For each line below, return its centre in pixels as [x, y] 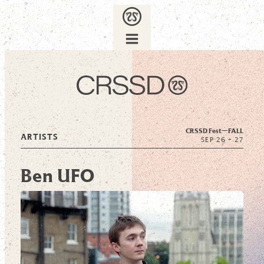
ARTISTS [39, 137]
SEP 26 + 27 [222, 140]
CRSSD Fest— [207, 131]
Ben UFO [57, 175]
